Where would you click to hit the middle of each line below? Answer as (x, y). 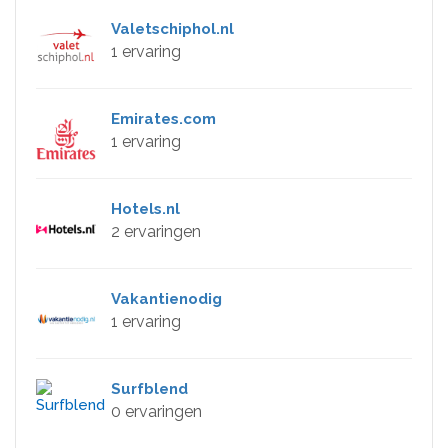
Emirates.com (163, 118)
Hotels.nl (145, 208)
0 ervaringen (156, 411)
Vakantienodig (166, 298)
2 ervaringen (156, 231)
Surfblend (149, 388)
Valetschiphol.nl (172, 28)
